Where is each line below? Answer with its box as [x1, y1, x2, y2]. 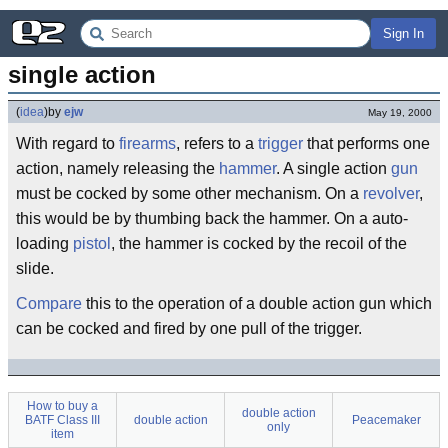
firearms [119, 135, 176, 152]
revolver [363, 185, 419, 202]
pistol [73, 235, 111, 252]
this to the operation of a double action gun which [82, 295, 432, 312]
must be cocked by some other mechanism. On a [16, 185, 363, 202]
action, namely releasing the [16, 160, 219, 177]
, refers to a [176, 135, 258, 152]
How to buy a [27, 399, 98, 413]
